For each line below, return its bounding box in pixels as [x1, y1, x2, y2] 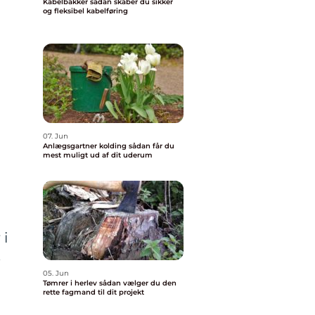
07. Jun [43, 131, 68, 141]
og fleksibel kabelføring [43, 6, 128, 15]
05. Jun [43, 269, 69, 278]
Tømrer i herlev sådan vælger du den [43, 278, 99, 288]
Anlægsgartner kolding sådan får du [43, 141, 129, 150]
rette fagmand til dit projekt [43, 288, 144, 297]
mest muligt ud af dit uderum [43, 150, 153, 160]
